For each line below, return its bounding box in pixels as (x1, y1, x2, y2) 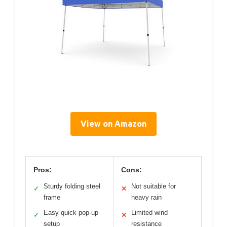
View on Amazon (81, 119, 146, 129)
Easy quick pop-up (44, 209, 98, 217)
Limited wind (131, 209, 168, 217)
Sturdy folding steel (44, 182, 100, 191)
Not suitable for (131, 182, 176, 191)
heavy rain (131, 194, 162, 202)
